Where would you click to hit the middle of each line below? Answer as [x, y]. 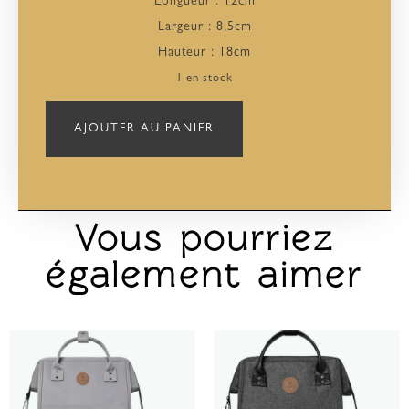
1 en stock [204, 79]
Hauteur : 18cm [204, 52]
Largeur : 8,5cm [204, 27]
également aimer [204, 274]
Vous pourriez [204, 238]
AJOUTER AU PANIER [144, 129]
